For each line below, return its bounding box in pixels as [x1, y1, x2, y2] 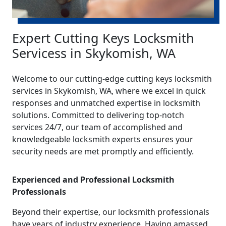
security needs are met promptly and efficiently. [12, 145, 194, 157]
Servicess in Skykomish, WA [12, 44, 176, 62]
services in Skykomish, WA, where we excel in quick [12, 85, 206, 96]
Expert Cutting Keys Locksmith [12, 29, 194, 46]
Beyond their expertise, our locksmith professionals [12, 206, 209, 217]
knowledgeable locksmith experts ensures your [12, 133, 193, 145]
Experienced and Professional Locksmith [12, 174, 175, 185]
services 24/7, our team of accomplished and [12, 121, 183, 133]
